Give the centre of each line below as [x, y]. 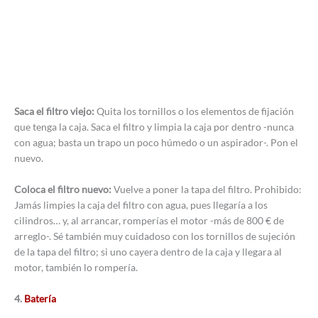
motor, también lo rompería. [76, 267]
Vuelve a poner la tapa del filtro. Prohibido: [208, 189]
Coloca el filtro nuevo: [64, 189]
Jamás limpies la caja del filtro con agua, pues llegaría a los [141, 204]
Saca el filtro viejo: [55, 111]
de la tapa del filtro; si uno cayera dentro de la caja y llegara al [148, 251]
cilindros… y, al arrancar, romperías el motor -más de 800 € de [149, 220]
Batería [39, 298]
